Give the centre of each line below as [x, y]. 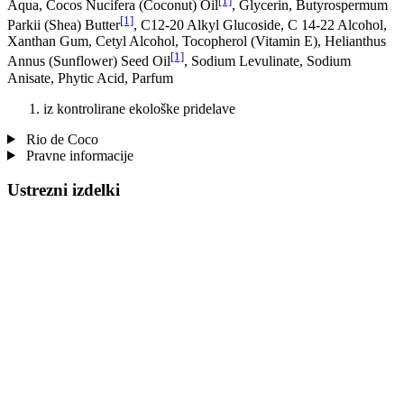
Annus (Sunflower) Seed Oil [89, 61]
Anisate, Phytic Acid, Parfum [90, 78]
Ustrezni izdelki [64, 190]
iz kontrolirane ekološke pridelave [139, 108]
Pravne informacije [78, 155]
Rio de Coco [60, 139]
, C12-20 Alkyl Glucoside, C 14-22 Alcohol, [260, 25]
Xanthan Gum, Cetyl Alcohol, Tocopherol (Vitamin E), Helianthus [197, 41]
